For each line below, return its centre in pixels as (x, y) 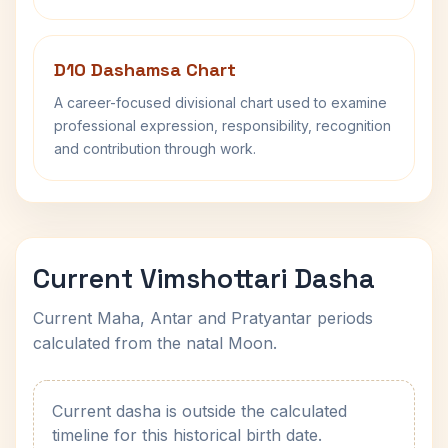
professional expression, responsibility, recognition (222, 125)
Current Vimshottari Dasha (204, 278)
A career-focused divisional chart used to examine (220, 102)
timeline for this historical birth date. (187, 435)
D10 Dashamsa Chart (145, 69)
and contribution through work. (155, 148)
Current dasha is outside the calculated (199, 411)
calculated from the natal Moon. (155, 343)
